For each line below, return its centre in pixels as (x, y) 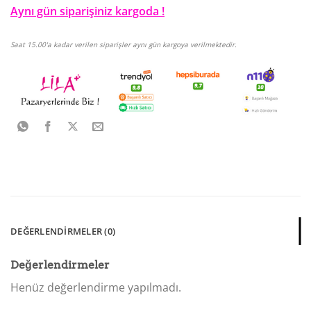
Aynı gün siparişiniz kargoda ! (87, 11)
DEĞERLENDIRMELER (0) (63, 231)
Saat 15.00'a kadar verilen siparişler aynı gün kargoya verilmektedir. (124, 45)
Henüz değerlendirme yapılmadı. (96, 287)
